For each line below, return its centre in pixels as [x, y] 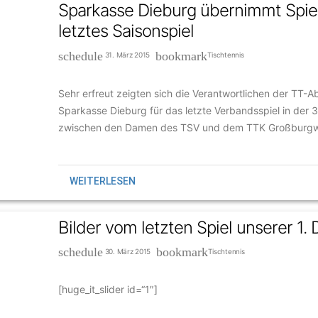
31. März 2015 [129, 55]
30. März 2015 [130, 251]
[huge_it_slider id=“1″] [108, 289]
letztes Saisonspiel [126, 31]
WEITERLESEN [102, 181]
